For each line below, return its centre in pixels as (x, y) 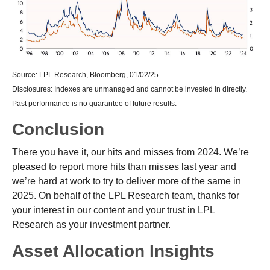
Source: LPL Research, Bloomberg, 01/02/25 (85, 75)
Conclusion (58, 130)
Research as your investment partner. (91, 225)
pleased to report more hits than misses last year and (124, 167)
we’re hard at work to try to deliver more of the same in (127, 181)
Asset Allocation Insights (113, 251)
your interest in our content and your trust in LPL (113, 210)
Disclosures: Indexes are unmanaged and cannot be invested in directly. (130, 89)
